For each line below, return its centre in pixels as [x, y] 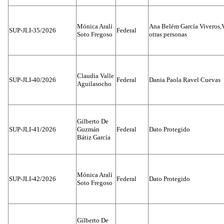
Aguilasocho [94, 84]
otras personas [168, 34]
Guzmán [88, 129]
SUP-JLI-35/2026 [32, 30]
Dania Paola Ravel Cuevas [185, 80]
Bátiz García [94, 137]
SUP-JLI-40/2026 [32, 80]
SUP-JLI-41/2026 [32, 129]
